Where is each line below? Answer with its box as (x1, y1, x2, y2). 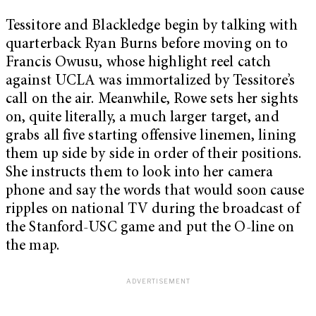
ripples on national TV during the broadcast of (6, 202, 300, 218)
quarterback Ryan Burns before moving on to (6, 37, 288, 53)
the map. (6, 239, 59, 255)
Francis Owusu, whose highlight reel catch (6, 56, 272, 71)
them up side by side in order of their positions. (6, 147, 301, 163)
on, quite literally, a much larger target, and (6, 111, 279, 126)
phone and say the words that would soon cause (6, 184, 305, 200)
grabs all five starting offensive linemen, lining (6, 129, 296, 145)
